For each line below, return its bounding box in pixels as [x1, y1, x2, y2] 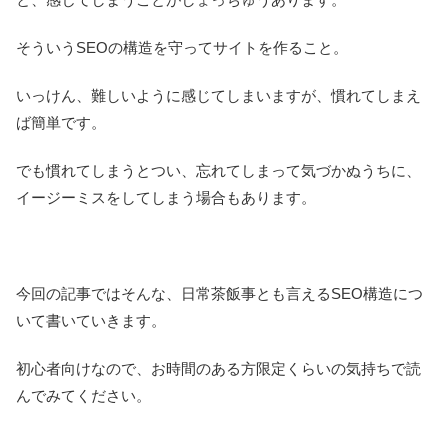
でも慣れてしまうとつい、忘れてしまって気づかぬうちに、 [16, 161, 421, 179]
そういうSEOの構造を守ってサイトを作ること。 [16, 38, 348, 56]
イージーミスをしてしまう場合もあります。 [16, 188, 316, 206]
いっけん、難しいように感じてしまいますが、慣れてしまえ [16, 86, 421, 104]
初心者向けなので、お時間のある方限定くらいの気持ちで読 [16, 359, 421, 377]
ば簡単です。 [16, 113, 106, 131]
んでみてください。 [16, 386, 151, 404]
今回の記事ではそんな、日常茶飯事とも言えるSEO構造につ [16, 284, 423, 302]
